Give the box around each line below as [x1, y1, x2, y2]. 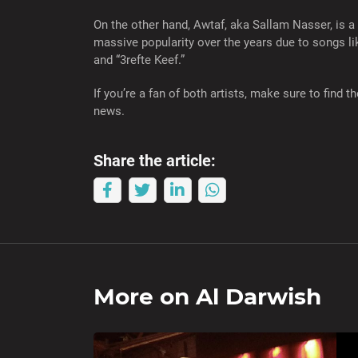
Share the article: [93, 151, 216, 171]
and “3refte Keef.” [93, 53, 185, 68]
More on [93, 283, 196, 311]
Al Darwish [196, 283, 321, 311]
